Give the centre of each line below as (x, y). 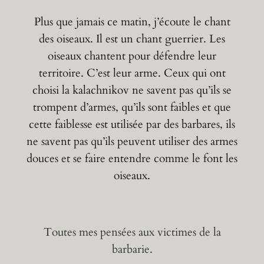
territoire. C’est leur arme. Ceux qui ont (132, 73)
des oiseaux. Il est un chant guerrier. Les (132, 39)
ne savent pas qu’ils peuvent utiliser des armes (132, 141)
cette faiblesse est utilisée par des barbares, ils (132, 124)
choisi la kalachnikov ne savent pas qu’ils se (132, 90)
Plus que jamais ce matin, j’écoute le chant (132, 22)
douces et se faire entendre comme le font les (132, 158)
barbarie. (132, 250)
